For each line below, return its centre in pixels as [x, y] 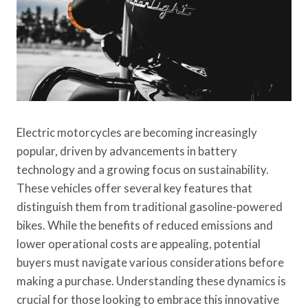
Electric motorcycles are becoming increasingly [137, 132]
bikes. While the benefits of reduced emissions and [145, 225]
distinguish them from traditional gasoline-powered [150, 206]
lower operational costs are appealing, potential [139, 243]
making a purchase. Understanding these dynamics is [151, 280]
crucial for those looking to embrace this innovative [148, 299]
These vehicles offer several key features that [134, 188]
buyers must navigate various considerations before [150, 262]
